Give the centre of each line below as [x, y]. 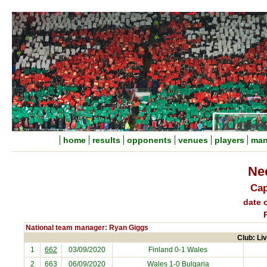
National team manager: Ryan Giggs [87, 228]
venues [193, 140]
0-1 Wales [190, 250]
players [229, 140]
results [106, 140]
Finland [161, 250]
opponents [149, 140]
